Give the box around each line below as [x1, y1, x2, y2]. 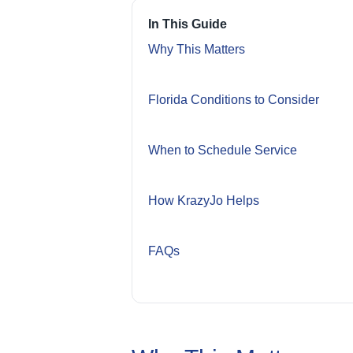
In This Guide [148, 17, 227, 31]
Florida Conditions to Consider [148, 92, 319, 106]
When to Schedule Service [148, 143, 297, 157]
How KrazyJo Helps [148, 193, 259, 207]
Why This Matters [148, 42, 245, 56]
